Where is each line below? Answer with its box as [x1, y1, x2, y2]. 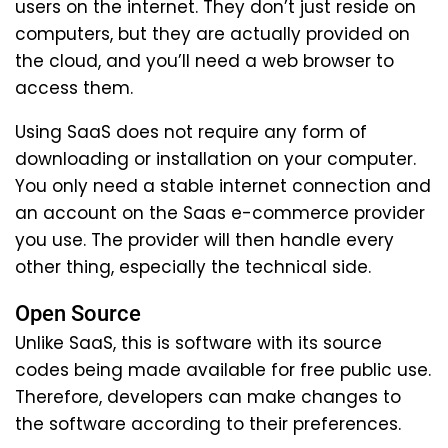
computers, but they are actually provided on [15, 21, 410, 46]
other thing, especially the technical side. [15, 254, 371, 279]
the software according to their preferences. [15, 411, 401, 436]
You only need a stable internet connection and [15, 173, 431, 198]
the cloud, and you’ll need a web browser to [15, 48, 394, 73]
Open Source [15, 300, 141, 326]
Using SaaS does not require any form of [15, 119, 367, 144]
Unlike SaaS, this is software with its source [15, 330, 382, 355]
